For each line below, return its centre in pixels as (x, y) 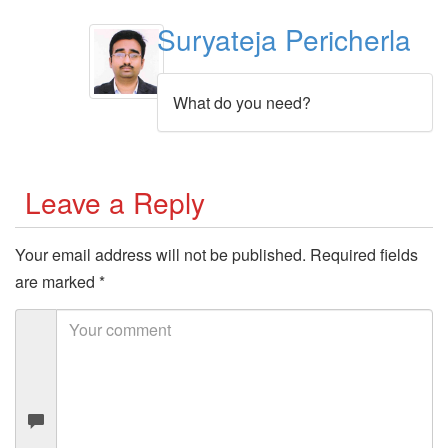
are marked (57, 282)
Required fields (364, 255)
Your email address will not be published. (160, 255)
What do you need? (241, 102)
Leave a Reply (115, 201)
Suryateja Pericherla (283, 38)
